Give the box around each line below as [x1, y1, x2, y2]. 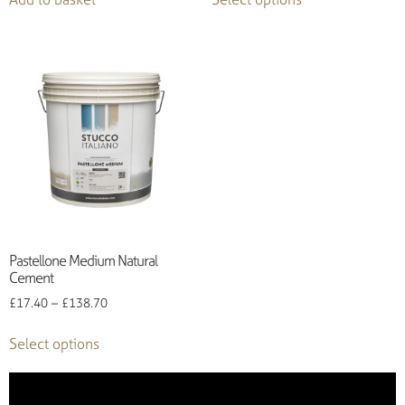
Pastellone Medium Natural [9, 250, 157, 271]
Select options [9, 334, 99, 354]
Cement [9, 268, 53, 288]
